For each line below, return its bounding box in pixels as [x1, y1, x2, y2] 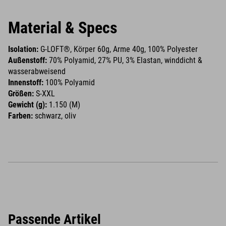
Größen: [8, 89, 36, 98]
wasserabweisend [8, 67, 66, 76]
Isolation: [8, 44, 40, 54]
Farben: [8, 111, 33, 121]
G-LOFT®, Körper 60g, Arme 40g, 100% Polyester [40, 44, 198, 54]
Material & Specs [8, 18, 118, 37]
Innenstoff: [8, 78, 43, 87]
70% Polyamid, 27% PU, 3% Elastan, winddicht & [49, 55, 202, 65]
